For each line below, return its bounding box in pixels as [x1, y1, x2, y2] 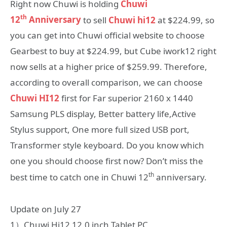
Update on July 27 [10, 203, 81, 215]
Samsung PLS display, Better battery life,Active [10, 108, 196, 120]
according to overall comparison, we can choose [10, 77, 203, 89]
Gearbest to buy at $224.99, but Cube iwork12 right [10, 45, 216, 57]
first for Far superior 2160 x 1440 [59, 92, 193, 104]
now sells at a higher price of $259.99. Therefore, [10, 61, 207, 73]
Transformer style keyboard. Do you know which [10, 139, 204, 152]
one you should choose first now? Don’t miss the [10, 155, 203, 167]
